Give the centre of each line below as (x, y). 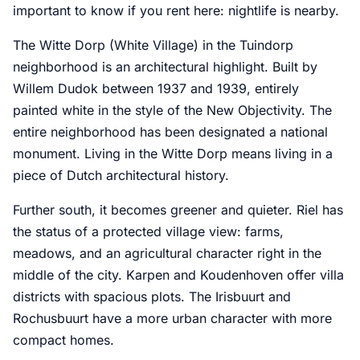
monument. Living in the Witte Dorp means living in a (173, 153)
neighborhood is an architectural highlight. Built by (165, 66)
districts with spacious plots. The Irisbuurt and (152, 296)
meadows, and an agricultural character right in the (167, 253)
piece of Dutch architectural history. (121, 175)
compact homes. (63, 340)
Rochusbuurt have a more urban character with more (172, 318)
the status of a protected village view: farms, (148, 231)
